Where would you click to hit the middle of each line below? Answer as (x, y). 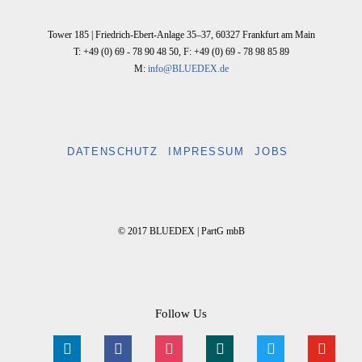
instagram (177, 343)
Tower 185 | (71, 35)
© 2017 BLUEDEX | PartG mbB (181, 231)
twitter (271, 343)
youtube (325, 343)
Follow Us (181, 314)
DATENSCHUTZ (113, 151)
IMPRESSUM (206, 151)
